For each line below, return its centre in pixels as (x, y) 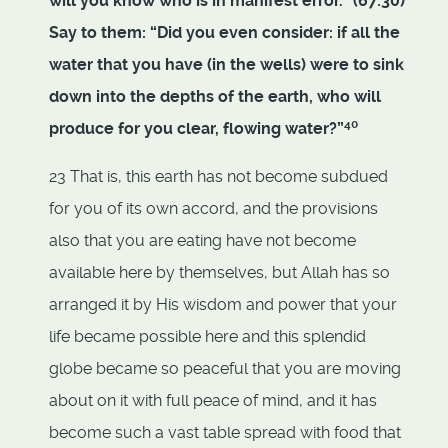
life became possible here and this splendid (207, 337)
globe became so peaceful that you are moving (225, 369)
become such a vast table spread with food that (225, 433)
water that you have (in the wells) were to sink (226, 65)
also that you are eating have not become (202, 241)
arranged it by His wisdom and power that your (223, 305)
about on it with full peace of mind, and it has (213, 401)
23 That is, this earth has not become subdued (218, 177)
